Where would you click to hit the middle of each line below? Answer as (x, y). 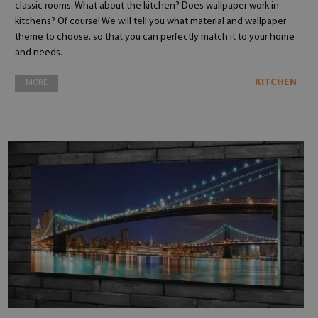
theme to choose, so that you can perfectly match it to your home (154, 37)
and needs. (38, 53)
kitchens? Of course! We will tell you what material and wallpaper (150, 22)
